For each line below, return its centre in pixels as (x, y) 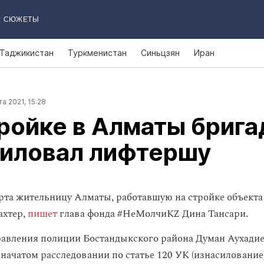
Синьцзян (160, 53)
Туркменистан (97, 53)
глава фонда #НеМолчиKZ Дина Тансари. (153, 214)
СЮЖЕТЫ (21, 19)
